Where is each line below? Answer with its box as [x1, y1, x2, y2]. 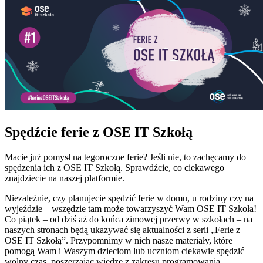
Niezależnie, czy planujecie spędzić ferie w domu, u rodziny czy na [5, 193, 254, 203]
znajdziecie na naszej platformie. [5, 173, 124, 183]
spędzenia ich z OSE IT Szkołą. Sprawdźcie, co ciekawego [5, 162, 224, 173]
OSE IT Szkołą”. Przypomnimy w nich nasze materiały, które [5, 235, 232, 245]
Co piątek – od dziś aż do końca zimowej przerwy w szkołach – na [5, 214, 252, 224]
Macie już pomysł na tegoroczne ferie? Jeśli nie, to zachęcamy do [5, 151, 246, 162]
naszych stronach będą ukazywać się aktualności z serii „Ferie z [5, 224, 240, 235]
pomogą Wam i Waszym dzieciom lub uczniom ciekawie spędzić [5, 245, 244, 256]
